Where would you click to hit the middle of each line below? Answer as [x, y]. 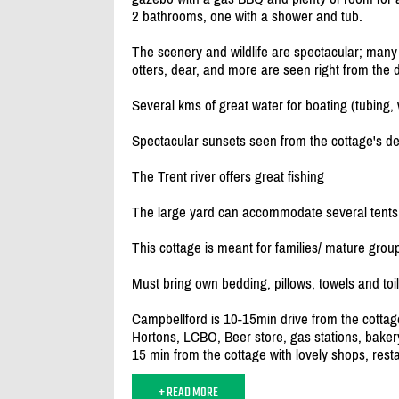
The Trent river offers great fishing [228, 177]
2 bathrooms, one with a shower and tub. [247, 16]
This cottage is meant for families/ [226, 248]
